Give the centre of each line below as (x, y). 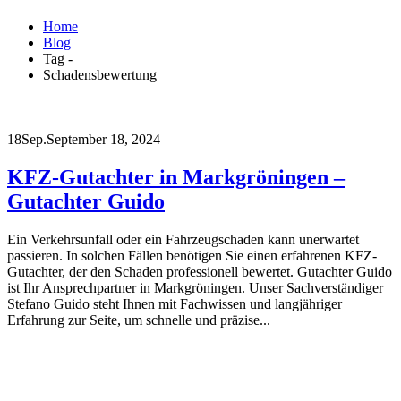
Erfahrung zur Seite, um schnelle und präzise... (139, 320)
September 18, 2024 (103, 140)
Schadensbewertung (100, 75)
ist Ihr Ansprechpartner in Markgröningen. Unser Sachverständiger (195, 287)
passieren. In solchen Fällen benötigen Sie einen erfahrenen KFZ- (192, 255)
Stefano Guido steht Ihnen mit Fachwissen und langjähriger (175, 303)
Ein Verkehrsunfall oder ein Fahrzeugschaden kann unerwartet (183, 239)
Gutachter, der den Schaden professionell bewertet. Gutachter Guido (200, 271)
